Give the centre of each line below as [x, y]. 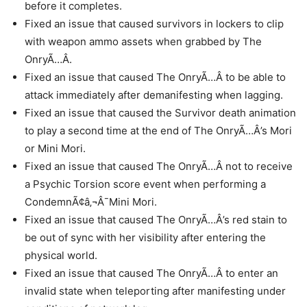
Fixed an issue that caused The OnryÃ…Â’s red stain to [156, 220]
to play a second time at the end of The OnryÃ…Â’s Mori [158, 131]
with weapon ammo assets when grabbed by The [143, 41]
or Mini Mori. [55, 148]
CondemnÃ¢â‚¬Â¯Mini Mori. [91, 202]
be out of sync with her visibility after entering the [145, 237]
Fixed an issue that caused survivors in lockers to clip [154, 24]
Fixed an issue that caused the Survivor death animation [160, 113]
